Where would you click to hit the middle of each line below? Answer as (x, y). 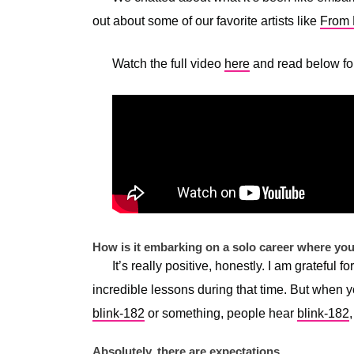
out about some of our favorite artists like (206, 21)
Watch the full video (168, 63)
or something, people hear (221, 313)
